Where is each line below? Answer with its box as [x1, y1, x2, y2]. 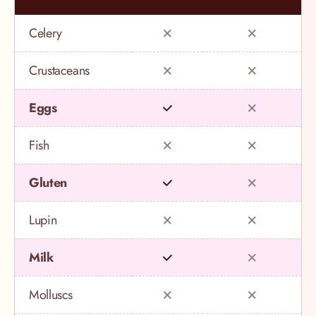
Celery [29, 24, 62, 43]
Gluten [29, 174, 67, 193]
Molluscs [29, 286, 73, 305]
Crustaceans [29, 61, 90, 80]
